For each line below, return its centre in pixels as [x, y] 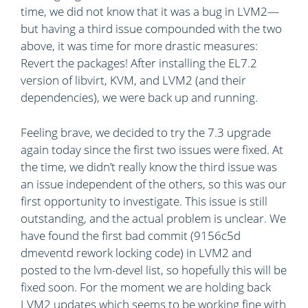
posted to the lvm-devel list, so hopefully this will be [154, 269]
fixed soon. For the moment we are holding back [146, 287]
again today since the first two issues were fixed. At [152, 149]
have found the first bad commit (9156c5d [131, 235]
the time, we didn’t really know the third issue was [149, 166]
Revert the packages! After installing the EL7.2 [139, 63]
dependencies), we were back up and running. [139, 97]
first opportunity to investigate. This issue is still [144, 201]
